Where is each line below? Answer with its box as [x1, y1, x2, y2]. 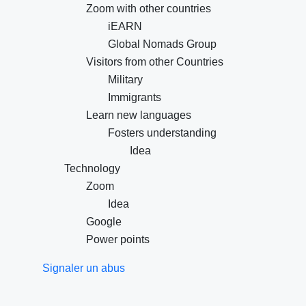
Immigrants [108, 92, 161, 103]
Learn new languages [86, 109, 191, 121]
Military [108, 74, 143, 85]
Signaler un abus [42, 262, 125, 274]
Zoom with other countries [86, 3, 211, 14]
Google [86, 216, 122, 227]
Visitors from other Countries [86, 56, 223, 68]
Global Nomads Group [108, 38, 217, 50]
